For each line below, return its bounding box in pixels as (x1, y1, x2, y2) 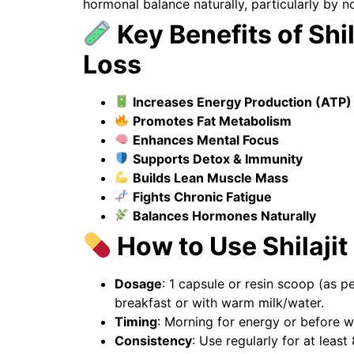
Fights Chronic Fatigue (132, 188, 272, 205)
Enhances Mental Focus (132, 131, 279, 148)
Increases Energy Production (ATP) (132, 93, 352, 110)
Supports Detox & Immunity (132, 150, 303, 167)
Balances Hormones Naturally (132, 207, 316, 224)
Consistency (114, 332, 192, 348)
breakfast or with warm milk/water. (114, 294, 324, 311)
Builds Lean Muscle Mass (132, 169, 288, 186)
